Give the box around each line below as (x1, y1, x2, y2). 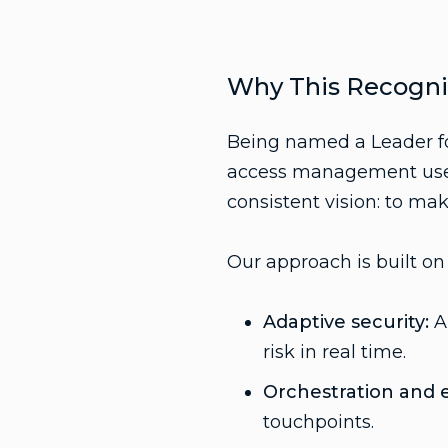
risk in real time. (262, 341, 406, 363)
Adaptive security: (262, 311, 429, 333)
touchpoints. (262, 411, 374, 433)
